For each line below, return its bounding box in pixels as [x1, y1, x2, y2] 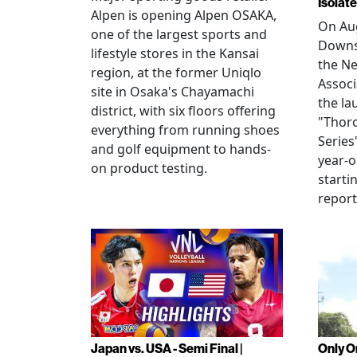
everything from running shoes [91, 121, 280, 139]
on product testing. [91, 159, 207, 178]
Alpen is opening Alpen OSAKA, [91, 6, 277, 25]
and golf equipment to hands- [91, 140, 271, 159]
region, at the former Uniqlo [91, 64, 261, 82]
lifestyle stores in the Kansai [91, 45, 259, 63]
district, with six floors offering [91, 102, 276, 120]
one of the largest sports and [91, 25, 267, 44]
